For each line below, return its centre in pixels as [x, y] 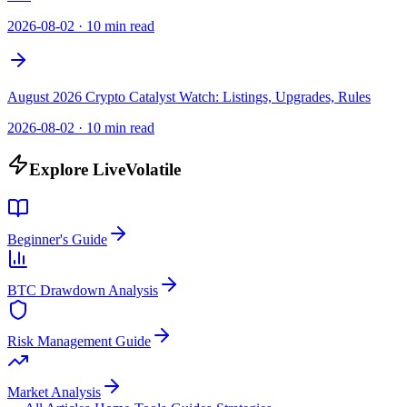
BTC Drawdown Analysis [83, 290]
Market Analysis [54, 392]
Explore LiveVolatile [105, 169]
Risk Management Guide [79, 341]
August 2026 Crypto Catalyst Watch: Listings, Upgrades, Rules [189, 97]
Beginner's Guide [57, 239]
